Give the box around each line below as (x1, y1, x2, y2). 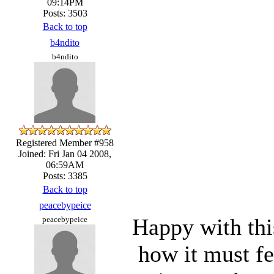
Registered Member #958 (16, 137, 114, 148)
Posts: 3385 (42, 170, 87, 181)
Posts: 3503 (42, 7, 87, 18)
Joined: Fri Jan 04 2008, (18, 148, 111, 159)
